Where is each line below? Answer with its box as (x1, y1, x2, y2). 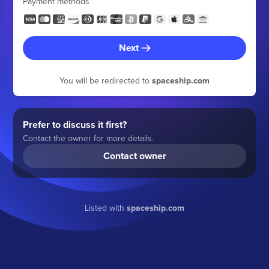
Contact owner (103, 149, 166, 163)
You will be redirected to (59, 74, 152, 86)
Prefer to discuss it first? (23, 118, 127, 131)
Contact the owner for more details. (23, 132, 154, 144)
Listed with (85, 202, 127, 214)
